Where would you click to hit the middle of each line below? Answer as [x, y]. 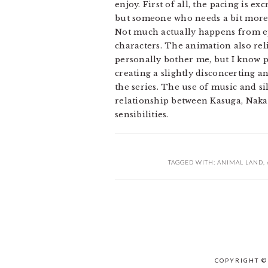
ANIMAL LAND [240, 162]
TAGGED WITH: [192, 162]
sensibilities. [142, 115]
